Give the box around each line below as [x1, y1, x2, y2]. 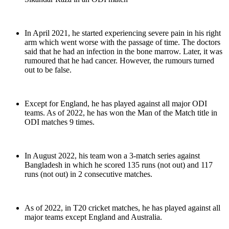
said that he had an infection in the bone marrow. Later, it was [25, 47, 222, 56]
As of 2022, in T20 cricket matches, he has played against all [25, 203, 220, 213]
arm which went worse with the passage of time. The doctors [25, 38, 220, 47]
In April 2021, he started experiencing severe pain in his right [25, 29, 221, 38]
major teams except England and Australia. [25, 213, 162, 222]
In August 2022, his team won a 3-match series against [25, 151, 200, 161]
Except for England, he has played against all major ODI [25, 99, 207, 108]
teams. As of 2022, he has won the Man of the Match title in [25, 108, 217, 118]
